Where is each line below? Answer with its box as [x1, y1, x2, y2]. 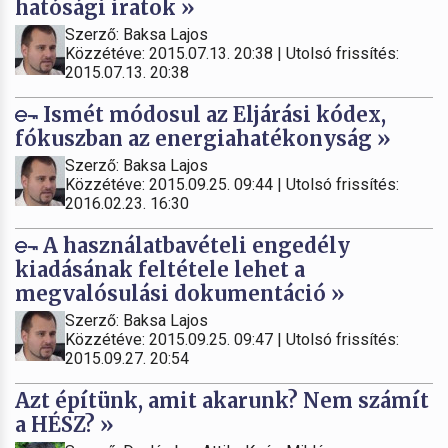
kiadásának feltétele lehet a [15, 256, 305, 282]
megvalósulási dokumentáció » [15, 280, 345, 306]
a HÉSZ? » [15, 411, 114, 437]
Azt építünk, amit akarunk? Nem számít [15, 387, 429, 413]
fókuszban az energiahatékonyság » [15, 125, 391, 151]
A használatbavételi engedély [38, 232, 350, 258]
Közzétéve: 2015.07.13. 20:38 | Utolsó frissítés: [65, 43, 399, 63]
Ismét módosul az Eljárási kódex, [38, 101, 386, 127]
